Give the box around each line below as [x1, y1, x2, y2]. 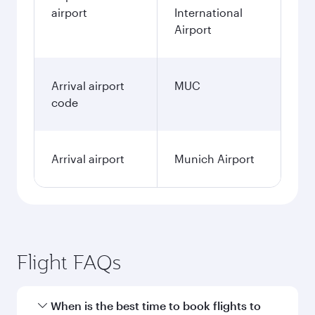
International [174, 6, 243, 19]
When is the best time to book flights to [51, 299, 261, 312]
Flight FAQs [17, 249, 121, 275]
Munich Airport [174, 152, 255, 165]
